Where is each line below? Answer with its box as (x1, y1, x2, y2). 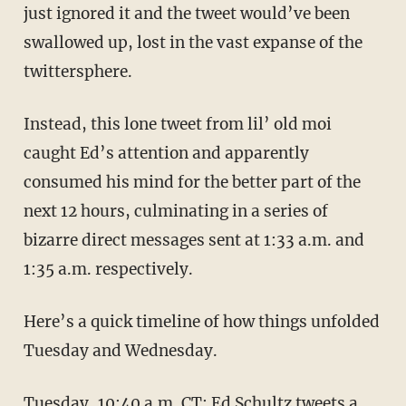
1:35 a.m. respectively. (23, 259, 193, 280)
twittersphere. (23, 62, 132, 82)
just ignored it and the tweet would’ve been (23, 4, 350, 24)
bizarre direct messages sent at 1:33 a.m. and (23, 230, 364, 251)
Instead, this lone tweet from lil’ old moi (23, 114, 332, 135)
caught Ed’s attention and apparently (23, 143, 309, 164)
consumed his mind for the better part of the (23, 172, 361, 193)
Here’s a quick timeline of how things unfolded (23, 312, 380, 333)
